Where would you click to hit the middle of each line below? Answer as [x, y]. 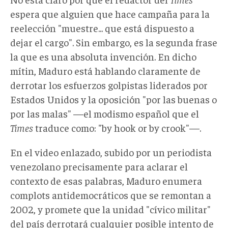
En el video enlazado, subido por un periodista [111, 152]
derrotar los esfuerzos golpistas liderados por [109, 84]
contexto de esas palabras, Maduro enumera [106, 180]
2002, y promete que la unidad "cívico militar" [110, 209]
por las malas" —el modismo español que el [105, 113]
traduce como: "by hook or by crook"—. [117, 127]
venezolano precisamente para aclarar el [99, 166]
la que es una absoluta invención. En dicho [103, 56]
